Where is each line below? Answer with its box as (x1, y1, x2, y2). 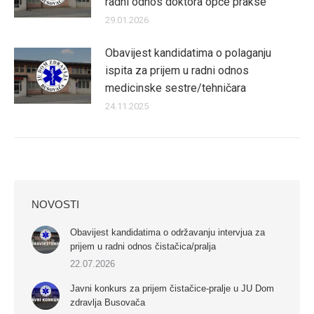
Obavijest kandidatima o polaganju (105, 46, 271, 60)
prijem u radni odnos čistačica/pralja (70, 241, 216, 252)
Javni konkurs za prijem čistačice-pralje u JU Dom (70, 283, 274, 294)
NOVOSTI (32, 198, 79, 211)
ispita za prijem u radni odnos (105, 64, 249, 78)
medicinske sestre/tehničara (105, 81, 246, 95)
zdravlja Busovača (70, 297, 145, 308)
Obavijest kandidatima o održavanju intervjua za (70, 227, 265, 238)
